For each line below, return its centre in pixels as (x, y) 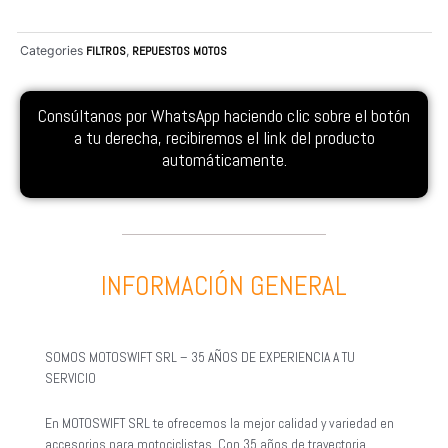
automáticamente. (224, 160)
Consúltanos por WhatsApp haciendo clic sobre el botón (224, 116)
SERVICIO (70, 378)
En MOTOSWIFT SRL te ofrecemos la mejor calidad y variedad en (219, 423)
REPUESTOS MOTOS (179, 50)
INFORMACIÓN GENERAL (224, 285)
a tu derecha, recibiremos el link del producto (224, 138)
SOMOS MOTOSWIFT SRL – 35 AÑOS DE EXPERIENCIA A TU (200, 357)
